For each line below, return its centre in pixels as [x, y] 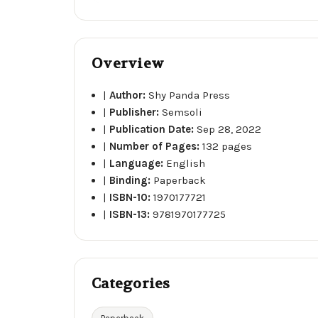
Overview [128, 63]
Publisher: [136, 112]
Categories [131, 283]
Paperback [180, 180]
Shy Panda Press [190, 95]
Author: [129, 95]
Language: [138, 163]
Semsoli [182, 112]
